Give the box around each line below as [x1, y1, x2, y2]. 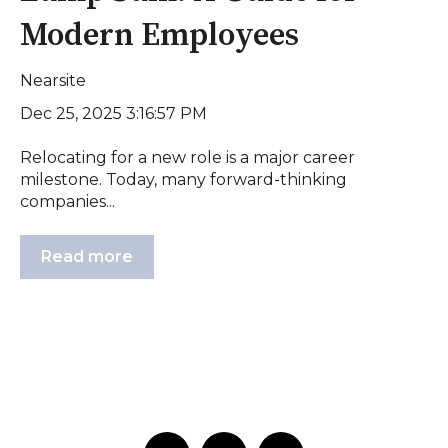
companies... [20, 192, 115, 212]
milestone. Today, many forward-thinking [20, 170, 347, 190]
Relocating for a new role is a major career [20, 148, 355, 168]
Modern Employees [20, 16, 299, 57]
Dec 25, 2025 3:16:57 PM [20, 103, 207, 123]
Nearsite [20, 70, 86, 90]
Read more [41, 247, 133, 267]
